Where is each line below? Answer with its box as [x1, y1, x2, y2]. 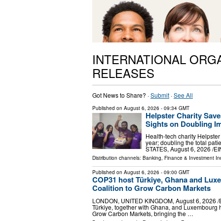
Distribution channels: [92, 154, 143, 162]
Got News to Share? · [92, 90, 150, 99]
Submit [150, 90, 169, 99]
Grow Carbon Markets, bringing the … [92, 209, 193, 218]
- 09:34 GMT [159, 104, 189, 111]
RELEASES [92, 64, 154, 81]
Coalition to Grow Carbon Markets [92, 183, 211, 194]
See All [174, 90, 193, 99]
